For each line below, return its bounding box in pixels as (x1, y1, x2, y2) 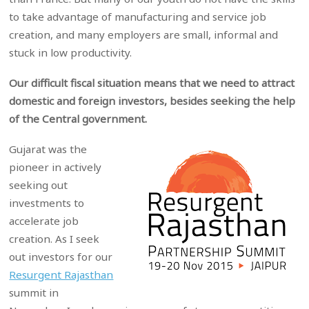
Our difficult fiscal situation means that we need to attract (9, 75, 295, 90)
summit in (9, 286, 59, 300)
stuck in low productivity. (9, 45, 132, 59)
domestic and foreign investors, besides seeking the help (9, 93, 296, 108)
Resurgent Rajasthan (9, 268, 114, 282)
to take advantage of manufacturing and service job (9, 9, 267, 23)
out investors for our (9, 250, 113, 264)
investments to (9, 196, 85, 210)
